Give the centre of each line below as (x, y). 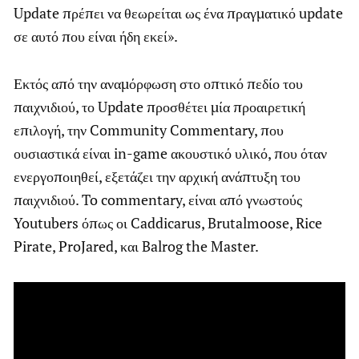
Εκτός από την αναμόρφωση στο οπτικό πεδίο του (158, 83)
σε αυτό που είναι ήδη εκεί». (96, 36)
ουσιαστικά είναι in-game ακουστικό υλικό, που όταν (170, 153)
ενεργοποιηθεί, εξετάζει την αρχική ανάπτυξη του (157, 176)
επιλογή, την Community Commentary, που (149, 129)
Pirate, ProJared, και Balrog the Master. (136, 246)
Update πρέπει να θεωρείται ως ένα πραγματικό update (178, 12)
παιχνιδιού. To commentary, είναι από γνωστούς (158, 199)
